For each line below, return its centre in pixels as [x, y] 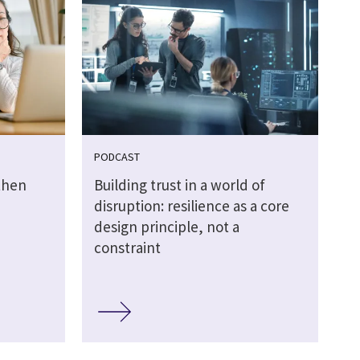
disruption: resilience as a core [191, 205]
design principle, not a [166, 226]
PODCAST [117, 156]
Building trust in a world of [179, 184]
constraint [127, 247]
